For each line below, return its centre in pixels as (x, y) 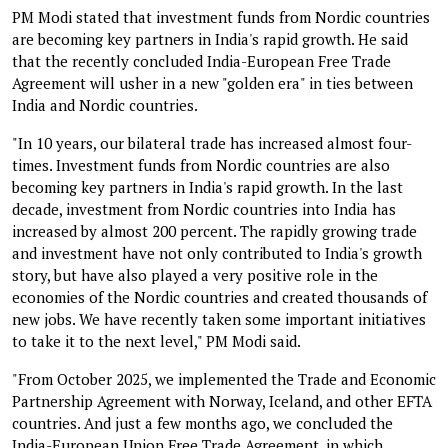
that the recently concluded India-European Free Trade (201, 60)
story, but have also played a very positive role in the (195, 274)
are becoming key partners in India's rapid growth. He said (210, 38)
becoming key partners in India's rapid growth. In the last (207, 186)
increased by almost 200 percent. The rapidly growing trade (214, 230)
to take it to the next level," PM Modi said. (156, 340)
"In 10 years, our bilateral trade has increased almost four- (212, 142)
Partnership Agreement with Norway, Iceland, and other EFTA (222, 400)
